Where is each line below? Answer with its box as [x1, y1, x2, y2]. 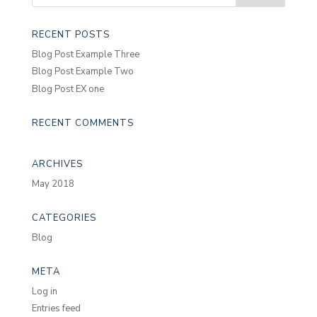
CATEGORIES [31, 211, 96, 224]
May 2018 [31, 177, 74, 190]
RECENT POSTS [31, 28, 110, 41]
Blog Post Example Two [31, 65, 134, 79]
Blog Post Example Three [31, 47, 139, 61]
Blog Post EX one [31, 82, 104, 96]
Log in [31, 284, 57, 298]
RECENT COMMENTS [31, 116, 134, 129]
